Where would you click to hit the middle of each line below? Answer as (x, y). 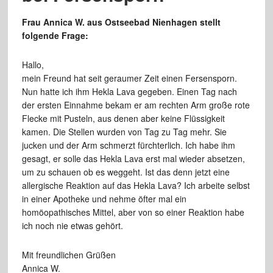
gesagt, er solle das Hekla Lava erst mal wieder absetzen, (133, 158)
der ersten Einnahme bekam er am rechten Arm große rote (136, 105)
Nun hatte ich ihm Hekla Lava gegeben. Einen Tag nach (129, 91)
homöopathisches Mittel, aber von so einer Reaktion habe (133, 212)
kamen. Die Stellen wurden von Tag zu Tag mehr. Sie (124, 132)
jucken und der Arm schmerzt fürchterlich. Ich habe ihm (128, 145)
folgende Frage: (55, 35)
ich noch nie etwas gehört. (72, 225)
